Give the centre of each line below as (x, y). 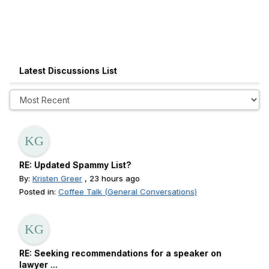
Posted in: (39, 192)
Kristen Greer (57, 178)
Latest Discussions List (68, 71)
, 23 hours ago (111, 178)
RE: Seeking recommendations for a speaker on (120, 253)
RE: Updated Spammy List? (75, 165)
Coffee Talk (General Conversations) (128, 192)
